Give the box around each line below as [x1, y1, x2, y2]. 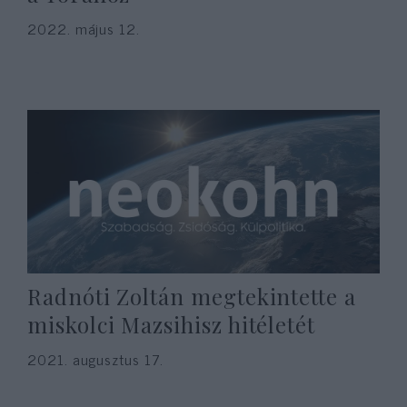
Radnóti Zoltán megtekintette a [27, 282, 356, 311]
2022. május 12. [27, 16, 140, 40]
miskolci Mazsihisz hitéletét [27, 310, 316, 339]
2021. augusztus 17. [27, 347, 164, 371]
